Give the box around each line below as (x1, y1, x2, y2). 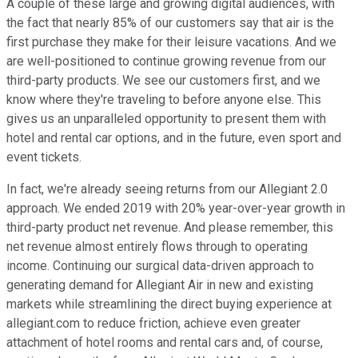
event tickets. (6, 149, 82, 165)
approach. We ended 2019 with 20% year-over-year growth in (6, 201, 345, 217)
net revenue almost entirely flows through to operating (6, 239, 308, 255)
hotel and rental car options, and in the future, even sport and (6, 130, 341, 146)
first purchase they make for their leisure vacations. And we (6, 34, 336, 50)
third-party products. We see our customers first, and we (6, 73, 320, 89)
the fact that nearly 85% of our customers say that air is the (6, 15, 334, 31)
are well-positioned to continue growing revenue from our (6, 54, 326, 70)
